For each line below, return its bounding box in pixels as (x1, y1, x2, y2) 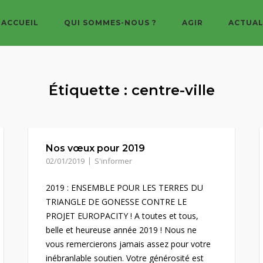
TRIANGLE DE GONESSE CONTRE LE (46, 196, 187, 207)
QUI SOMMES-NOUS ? (64, 18, 157, 27)
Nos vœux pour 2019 (46, 143, 146, 154)
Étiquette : (48, 82, 131, 99)
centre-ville (131, 82, 215, 99)
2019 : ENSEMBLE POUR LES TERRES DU (46, 182, 204, 193)
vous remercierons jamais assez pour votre (46, 238, 211, 249)
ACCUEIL (1, 18, 39, 27)
